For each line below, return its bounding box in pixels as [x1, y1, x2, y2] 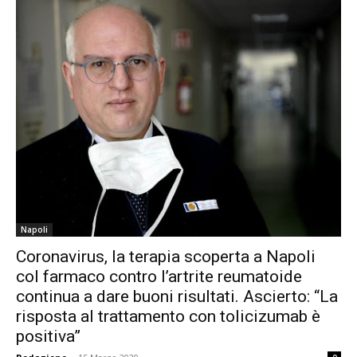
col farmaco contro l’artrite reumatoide [16, 266, 302, 286]
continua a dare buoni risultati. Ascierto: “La [16, 286, 338, 306]
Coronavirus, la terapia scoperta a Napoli [16, 246, 316, 266]
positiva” [16, 326, 80, 346]
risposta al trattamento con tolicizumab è [16, 306, 320, 326]
